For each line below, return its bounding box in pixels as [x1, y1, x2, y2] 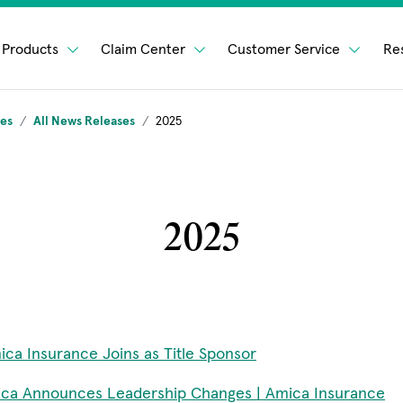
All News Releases [33, 112, 135, 129]
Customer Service [228, 39, 345, 58]
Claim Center [101, 39, 190, 58]
